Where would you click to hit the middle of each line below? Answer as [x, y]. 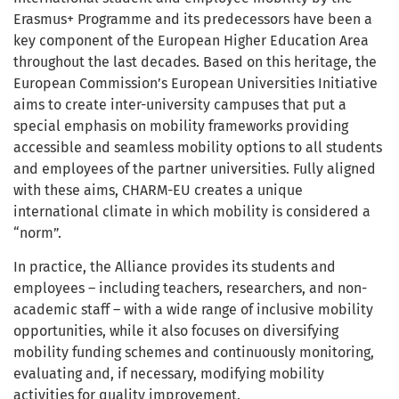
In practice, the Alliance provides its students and [175, 266]
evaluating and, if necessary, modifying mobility [169, 373]
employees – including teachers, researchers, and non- [190, 288]
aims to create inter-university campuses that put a [180, 104]
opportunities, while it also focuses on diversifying [176, 330]
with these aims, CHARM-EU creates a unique [158, 190]
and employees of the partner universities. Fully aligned [195, 168]
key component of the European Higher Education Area [191, 40]
